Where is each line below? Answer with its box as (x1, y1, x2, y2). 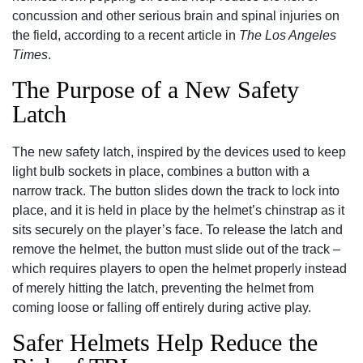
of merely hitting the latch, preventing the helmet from (12, 281, 314, 295)
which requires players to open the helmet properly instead (12, 262, 347, 275)
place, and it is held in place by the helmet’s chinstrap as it (12, 203, 344, 217)
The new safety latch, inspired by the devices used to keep (12, 145, 346, 159)
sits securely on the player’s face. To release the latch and (12, 223, 343, 237)
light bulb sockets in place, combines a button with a (12, 164, 310, 178)
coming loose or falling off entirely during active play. (12, 301, 311, 314)
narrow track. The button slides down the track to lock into (12, 184, 340, 198)
